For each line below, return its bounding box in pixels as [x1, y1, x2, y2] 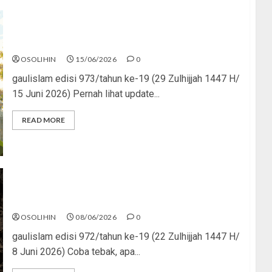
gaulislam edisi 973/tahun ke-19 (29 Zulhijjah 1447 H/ [12, 72, 240, 84]
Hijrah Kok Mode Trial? [12, 37, 116, 49]
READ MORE [21, 115, 65, 124]
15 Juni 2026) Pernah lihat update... [12, 87, 160, 100]
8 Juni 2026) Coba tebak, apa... [12, 245, 140, 257]
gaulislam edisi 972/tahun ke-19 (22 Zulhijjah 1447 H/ [12, 230, 240, 242]
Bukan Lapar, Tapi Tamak [12, 195, 126, 207]
